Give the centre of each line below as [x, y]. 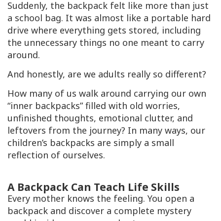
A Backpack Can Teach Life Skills [93, 187]
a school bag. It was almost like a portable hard [109, 18]
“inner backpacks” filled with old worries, [94, 106]
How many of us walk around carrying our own [107, 93]
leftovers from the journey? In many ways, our [106, 130]
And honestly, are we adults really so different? [107, 74]
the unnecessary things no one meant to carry [106, 43]
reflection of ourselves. [56, 155]
